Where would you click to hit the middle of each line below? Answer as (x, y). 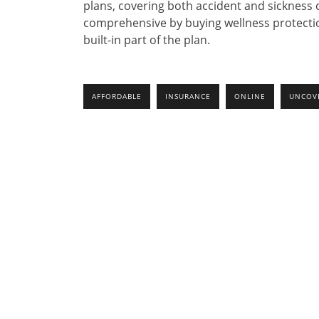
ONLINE (250, 96)
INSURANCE (188, 96)
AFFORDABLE (117, 96)
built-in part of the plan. (147, 40)
